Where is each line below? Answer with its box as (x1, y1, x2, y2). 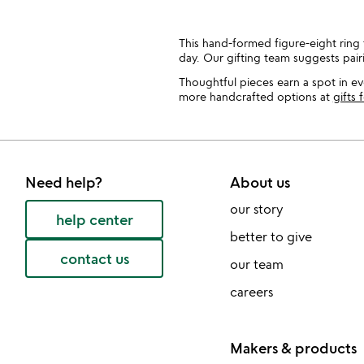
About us (229, 173, 290, 191)
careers (229, 284, 273, 300)
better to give (229, 228, 312, 245)
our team (229, 256, 284, 272)
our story (229, 201, 283, 217)
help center (55, 210, 133, 228)
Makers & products (229, 339, 357, 357)
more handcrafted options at (178, 89, 333, 103)
